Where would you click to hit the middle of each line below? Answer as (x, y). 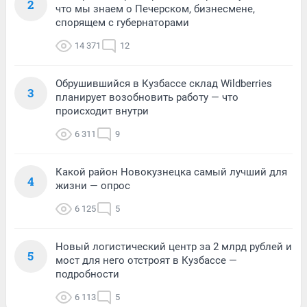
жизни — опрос (93, 186)
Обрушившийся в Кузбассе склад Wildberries (164, 84)
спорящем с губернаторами (122, 23)
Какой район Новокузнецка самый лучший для (171, 172)
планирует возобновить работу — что (147, 98)
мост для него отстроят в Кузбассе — (146, 261)
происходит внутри (102, 111)
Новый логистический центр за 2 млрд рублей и (174, 247)
